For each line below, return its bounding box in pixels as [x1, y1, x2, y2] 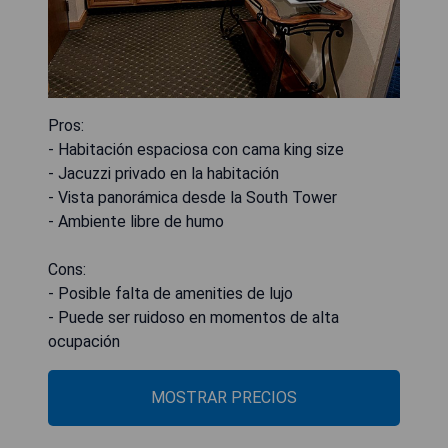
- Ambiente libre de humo [48, 212, 224, 231]
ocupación [48, 332, 120, 351]
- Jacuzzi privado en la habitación [48, 164, 279, 183]
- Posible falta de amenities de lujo [48, 284, 293, 303]
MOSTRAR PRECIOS [151, 388, 297, 407]
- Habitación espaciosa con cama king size [48, 140, 344, 159]
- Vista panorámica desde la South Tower [48, 188, 337, 207]
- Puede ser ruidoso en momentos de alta [48, 308, 339, 327]
